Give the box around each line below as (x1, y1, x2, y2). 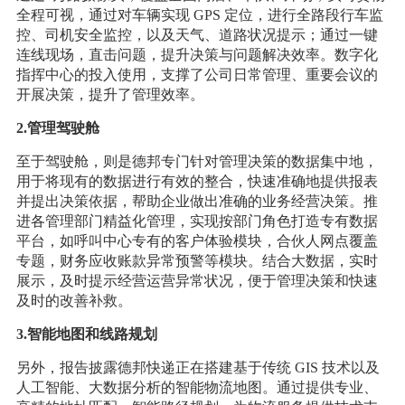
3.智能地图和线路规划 (15, 326, 157, 343)
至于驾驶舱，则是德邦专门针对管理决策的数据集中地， (15, 154, 378, 170)
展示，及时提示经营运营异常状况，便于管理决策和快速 (15, 273, 378, 289)
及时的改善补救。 (15, 293, 132, 309)
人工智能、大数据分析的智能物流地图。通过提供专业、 (15, 380, 378, 396)
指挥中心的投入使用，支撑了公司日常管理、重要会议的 (15, 67, 378, 83)
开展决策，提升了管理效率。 (15, 87, 208, 103)
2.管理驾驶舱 (15, 120, 99, 137)
